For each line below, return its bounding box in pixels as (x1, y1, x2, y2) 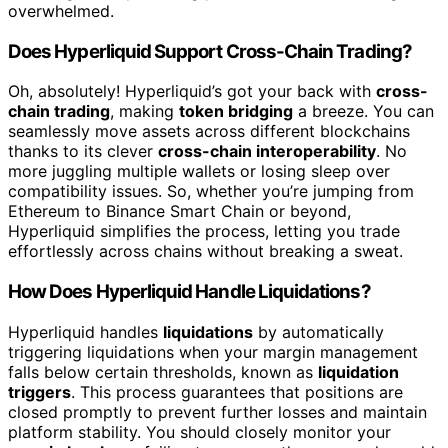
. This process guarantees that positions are (71, 381, 403, 402)
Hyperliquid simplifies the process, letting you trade (8, 221, 400, 242)
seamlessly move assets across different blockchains (8, 121, 410, 142)
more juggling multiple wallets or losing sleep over (8, 161, 390, 182)
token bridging (179, 101, 293, 122)
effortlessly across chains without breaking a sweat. (8, 241, 403, 262)
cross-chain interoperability (158, 141, 376, 162)
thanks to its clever (8, 141, 158, 162)
